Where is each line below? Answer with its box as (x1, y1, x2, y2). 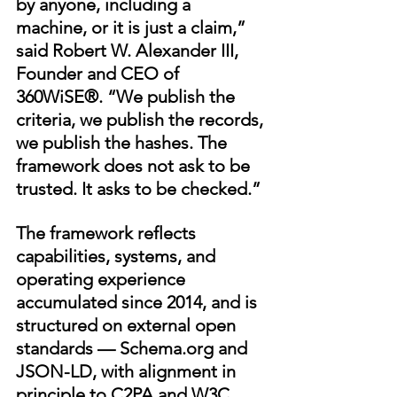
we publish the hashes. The (16, 132, 231, 154)
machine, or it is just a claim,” (16, 17, 250, 39)
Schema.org (120, 338, 214, 360)
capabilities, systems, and (16, 245, 220, 268)
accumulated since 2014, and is (16, 292, 261, 314)
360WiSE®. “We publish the (16, 86, 239, 108)
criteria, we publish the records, (16, 109, 268, 131)
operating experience (16, 269, 190, 291)
